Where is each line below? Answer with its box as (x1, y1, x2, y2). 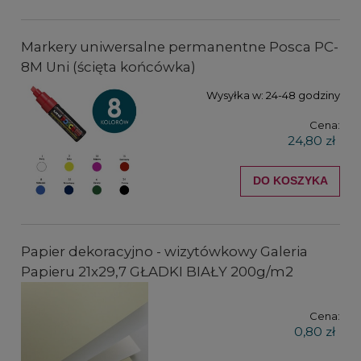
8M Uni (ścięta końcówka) (21, 58, 196, 75)
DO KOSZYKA (252, 174, 328, 188)
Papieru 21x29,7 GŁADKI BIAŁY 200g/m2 (21, 263, 293, 280)
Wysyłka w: (206, 88, 263, 102)
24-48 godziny (266, 88, 340, 102)
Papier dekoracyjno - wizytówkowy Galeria (21, 243, 308, 260)
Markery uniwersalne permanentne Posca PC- (21, 38, 338, 55)
